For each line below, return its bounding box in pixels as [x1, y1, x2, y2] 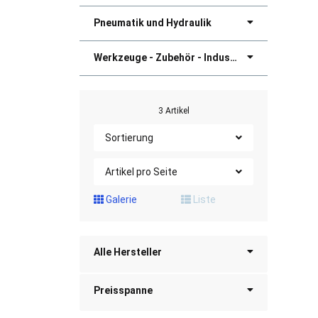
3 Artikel [158, 106, 190, 116]
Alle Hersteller [94, 246, 162, 258]
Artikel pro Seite [105, 166, 177, 178]
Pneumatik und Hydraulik [94, 17, 212, 29]
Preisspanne [94, 285, 153, 297]
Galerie [104, 194, 137, 206]
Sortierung [105, 132, 153, 144]
